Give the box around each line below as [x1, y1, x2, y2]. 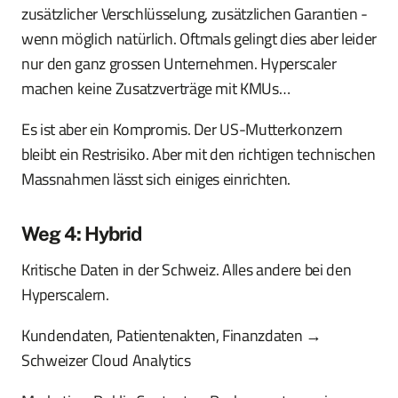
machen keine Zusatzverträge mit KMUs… [21, 76, 291, 101]
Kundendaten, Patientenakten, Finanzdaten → [21, 323, 322, 348]
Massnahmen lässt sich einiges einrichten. [21, 167, 291, 192]
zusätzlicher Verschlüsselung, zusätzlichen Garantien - [21, 2, 368, 27]
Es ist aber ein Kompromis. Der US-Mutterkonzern [21, 117, 344, 142]
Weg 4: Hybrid [21, 222, 142, 246]
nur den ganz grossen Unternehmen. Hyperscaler [21, 52, 337, 76]
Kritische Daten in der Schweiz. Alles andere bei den [21, 258, 352, 283]
